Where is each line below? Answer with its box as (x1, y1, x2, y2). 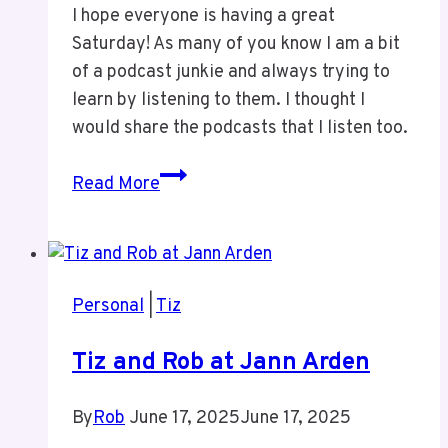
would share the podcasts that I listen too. (72, 116, 408, 140)
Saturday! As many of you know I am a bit (72, 32, 400, 56)
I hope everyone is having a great (72, 4, 335, 28)
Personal (72, 294, 144, 318)
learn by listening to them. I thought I (72, 88, 365, 112)
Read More (72, 172, 160, 196)
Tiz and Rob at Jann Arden (72, 347, 370, 378)
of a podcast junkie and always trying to (72, 60, 390, 84)
